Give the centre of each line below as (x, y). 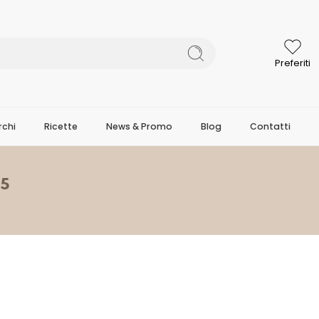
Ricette (61, 126)
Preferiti (292, 63)
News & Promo (139, 126)
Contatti (270, 126)
